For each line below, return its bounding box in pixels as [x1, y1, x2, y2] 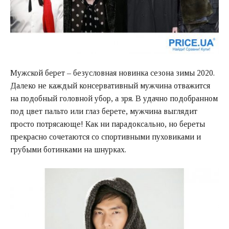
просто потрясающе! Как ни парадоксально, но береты [10, 119, 205, 128]
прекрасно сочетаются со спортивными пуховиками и [10, 132, 201, 141]
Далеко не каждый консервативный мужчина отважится [10, 81, 210, 90]
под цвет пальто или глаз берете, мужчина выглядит [10, 106, 197, 116]
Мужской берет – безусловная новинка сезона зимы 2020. [10, 68, 215, 77]
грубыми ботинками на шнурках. [10, 145, 126, 154]
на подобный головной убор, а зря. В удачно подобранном [10, 94, 218, 103]
